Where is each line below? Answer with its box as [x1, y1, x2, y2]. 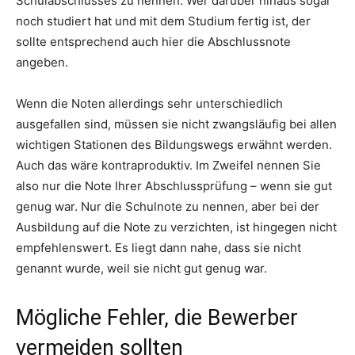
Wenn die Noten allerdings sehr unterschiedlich [16, 95, 283, 111]
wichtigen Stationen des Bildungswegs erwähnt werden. [16, 136, 332, 152]
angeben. [16, 54, 68, 70]
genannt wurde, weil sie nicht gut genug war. [16, 260, 267, 276]
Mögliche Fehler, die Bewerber [16, 304, 298, 330]
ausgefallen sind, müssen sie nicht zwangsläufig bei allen [16, 116, 337, 132]
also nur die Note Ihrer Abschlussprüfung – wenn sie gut [16, 177, 332, 193]
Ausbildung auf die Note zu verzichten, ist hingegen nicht [16, 219, 337, 235]
